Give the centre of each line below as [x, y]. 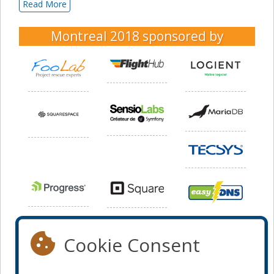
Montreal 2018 [96, 36]
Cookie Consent [132, 245]
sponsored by [183, 36]
